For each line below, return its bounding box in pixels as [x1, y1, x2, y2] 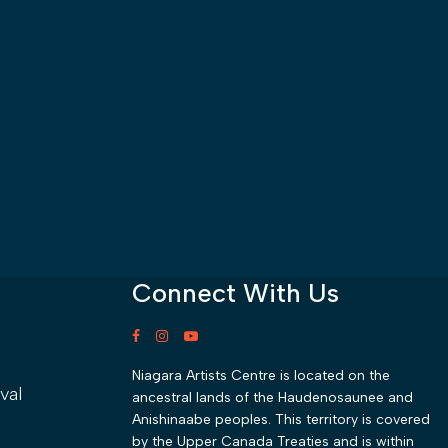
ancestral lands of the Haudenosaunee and [132, 389, 414, 407]
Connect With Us [132, 276, 340, 309]
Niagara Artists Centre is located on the [132, 367, 391, 385]
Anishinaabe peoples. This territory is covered [132, 411, 431, 429]
